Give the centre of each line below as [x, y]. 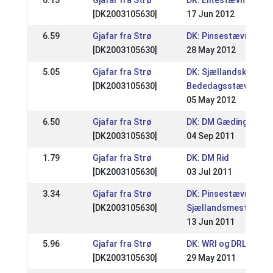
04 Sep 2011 [210, 136]
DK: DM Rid [207, 158]
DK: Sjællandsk [216, 72]
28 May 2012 [211, 50]
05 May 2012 [211, 100]
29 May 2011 [211, 258]
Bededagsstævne [222, 86]
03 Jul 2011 [209, 172]
